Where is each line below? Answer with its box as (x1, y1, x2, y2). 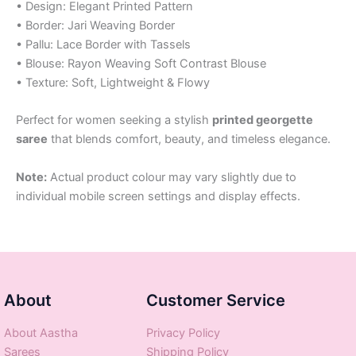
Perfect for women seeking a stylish (16, 113, 212, 128)
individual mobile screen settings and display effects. (16, 188, 300, 203)
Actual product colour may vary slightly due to (47, 169, 296, 184)
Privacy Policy (146, 326, 221, 341)
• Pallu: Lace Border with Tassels (16, 37, 191, 52)
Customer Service (146, 291, 286, 311)
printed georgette (212, 113, 313, 128)
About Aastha (4, 326, 78, 341)
